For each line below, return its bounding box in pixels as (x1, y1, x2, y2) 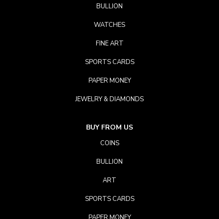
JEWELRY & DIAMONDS (75, 95, 144, 104)
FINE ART (95, 39, 124, 48)
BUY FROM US (86, 123, 133, 132)
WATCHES (94, 21, 125, 29)
